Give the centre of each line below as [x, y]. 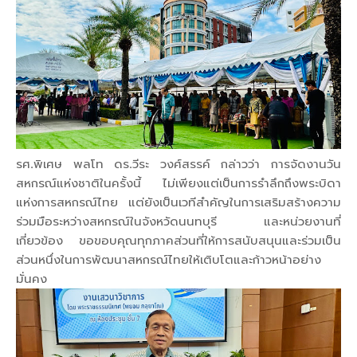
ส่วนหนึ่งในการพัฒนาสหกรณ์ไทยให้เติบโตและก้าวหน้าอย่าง [169, 259]
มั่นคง [31, 278]
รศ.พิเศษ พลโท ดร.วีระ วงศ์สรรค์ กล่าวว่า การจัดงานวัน [178, 163]
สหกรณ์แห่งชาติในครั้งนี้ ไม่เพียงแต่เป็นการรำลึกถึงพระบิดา [178, 182]
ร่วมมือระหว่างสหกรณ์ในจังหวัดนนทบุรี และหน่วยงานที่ [178, 221]
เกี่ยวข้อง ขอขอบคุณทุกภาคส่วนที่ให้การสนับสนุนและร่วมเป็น [178, 240]
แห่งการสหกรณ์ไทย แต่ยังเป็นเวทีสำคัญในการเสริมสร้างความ [178, 202]
